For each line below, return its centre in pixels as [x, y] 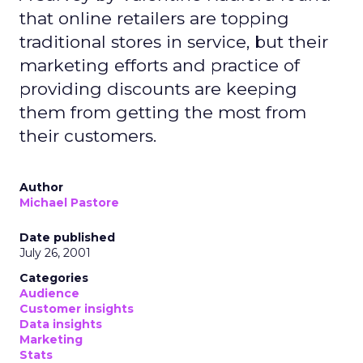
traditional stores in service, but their [174, 42]
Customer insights [77, 309]
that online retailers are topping [154, 18]
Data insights [61, 324]
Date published [67, 237]
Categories [54, 278]
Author [41, 187]
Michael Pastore [69, 203]
